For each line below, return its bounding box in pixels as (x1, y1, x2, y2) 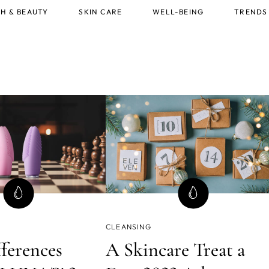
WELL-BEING (153, 7, 204, 16)
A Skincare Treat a (106, 237, 245, 261)
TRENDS (234, 7, 268, 16)
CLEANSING (106, 222, 151, 231)
